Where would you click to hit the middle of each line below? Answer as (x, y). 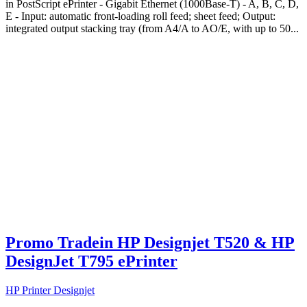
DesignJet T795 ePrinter (91, 261)
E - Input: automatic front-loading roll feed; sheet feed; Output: (140, 16)
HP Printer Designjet (50, 290)
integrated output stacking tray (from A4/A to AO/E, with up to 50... (152, 28)
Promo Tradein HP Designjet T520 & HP (150, 242)
